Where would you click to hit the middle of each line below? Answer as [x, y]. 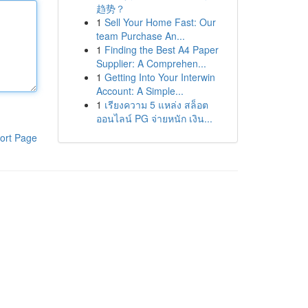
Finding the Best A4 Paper [161, 49]
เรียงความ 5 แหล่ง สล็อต [156, 104]
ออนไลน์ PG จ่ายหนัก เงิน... [154, 118]
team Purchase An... [140, 36]
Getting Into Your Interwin [159, 77]
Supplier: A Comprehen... [151, 63]
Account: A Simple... [140, 91]
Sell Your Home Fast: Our [160, 22]
